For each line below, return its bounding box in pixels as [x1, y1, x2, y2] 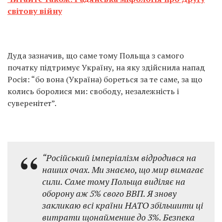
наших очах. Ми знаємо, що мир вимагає [42, 164, 204, 175]
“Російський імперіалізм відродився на [42, 152, 196, 164]
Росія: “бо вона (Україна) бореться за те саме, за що [7, 74, 202, 85]
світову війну [7, 5, 62, 16]
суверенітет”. [7, 98, 56, 109]
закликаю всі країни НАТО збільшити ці [42, 199, 203, 211]
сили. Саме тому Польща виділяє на [42, 175, 185, 187]
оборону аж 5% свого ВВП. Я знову [42, 187, 176, 199]
